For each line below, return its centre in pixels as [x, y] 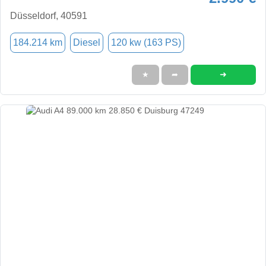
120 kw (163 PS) [146, 42]
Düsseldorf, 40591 [49, 15]
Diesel [87, 42]
